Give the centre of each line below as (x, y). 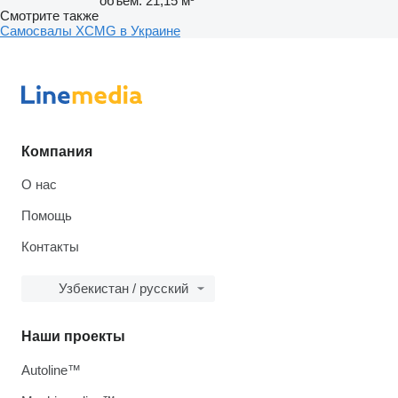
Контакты (50, 247)
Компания (57, 151)
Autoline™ (51, 370)
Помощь (47, 215)
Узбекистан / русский (123, 288)
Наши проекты (73, 336)
